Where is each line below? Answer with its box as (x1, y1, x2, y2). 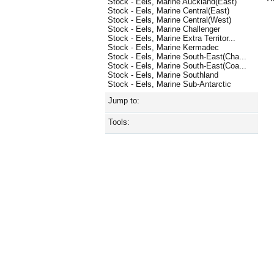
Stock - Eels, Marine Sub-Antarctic (108, 80, 231, 89)
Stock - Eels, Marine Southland (108, 70, 218, 80)
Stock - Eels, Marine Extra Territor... (108, 34, 235, 43)
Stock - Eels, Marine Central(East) (108, 6, 229, 16)
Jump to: (108, 96, 139, 106)
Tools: (108, 117, 130, 127)
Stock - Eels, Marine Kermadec (108, 43, 219, 53)
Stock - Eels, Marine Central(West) (108, 15, 231, 25)
